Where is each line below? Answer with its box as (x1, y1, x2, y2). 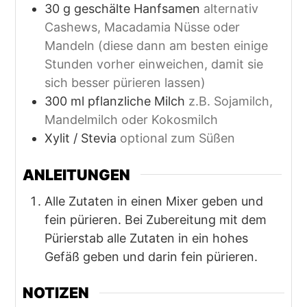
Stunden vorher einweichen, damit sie (45, 56, 264, 71)
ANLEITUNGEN (23, 165, 131, 184)
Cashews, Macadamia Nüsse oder (45, 19, 241, 34)
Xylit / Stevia (45, 130, 117, 145)
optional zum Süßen (120, 130, 236, 145)
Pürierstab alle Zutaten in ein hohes (45, 230, 249, 245)
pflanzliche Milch (88, 93, 186, 108)
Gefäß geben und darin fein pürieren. (45, 249, 258, 264)
